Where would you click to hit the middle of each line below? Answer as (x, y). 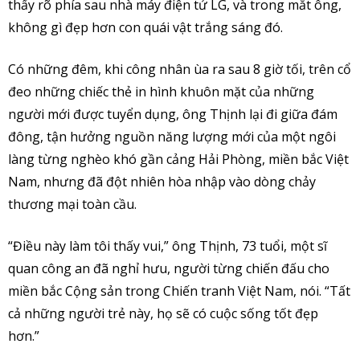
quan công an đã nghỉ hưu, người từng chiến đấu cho (169, 268)
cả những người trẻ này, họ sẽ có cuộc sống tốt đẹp (163, 313)
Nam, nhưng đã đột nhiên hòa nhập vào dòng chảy (162, 181)
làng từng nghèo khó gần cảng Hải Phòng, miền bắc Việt (178, 159)
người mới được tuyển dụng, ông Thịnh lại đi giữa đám (173, 114)
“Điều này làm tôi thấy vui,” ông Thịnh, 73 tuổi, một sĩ (168, 245)
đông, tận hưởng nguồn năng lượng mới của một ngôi (172, 136)
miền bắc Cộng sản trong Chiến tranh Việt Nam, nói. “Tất (179, 290)
